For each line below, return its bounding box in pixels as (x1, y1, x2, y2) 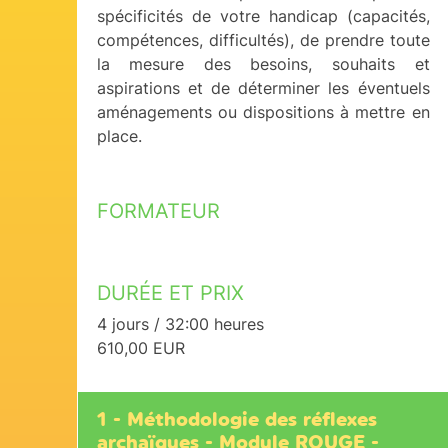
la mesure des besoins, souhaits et (96, 54, 430, 74)
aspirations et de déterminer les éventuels (96, 78, 430, 98)
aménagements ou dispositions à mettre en (96, 102, 430, 122)
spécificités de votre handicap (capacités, (96, 6, 430, 26)
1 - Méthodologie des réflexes (96, 408, 377, 431)
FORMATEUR (96, 199, 220, 223)
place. (96, 126, 142, 146)
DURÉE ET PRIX (96, 281, 244, 305)
